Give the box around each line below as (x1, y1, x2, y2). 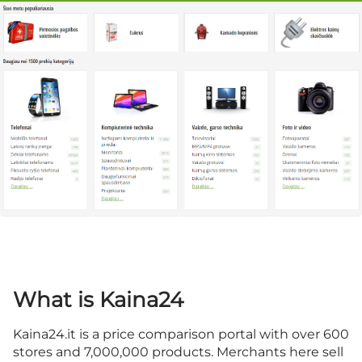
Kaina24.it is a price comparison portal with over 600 (13, 326, 349, 343)
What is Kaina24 (13, 287, 183, 314)
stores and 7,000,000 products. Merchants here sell (13, 344, 343, 360)
